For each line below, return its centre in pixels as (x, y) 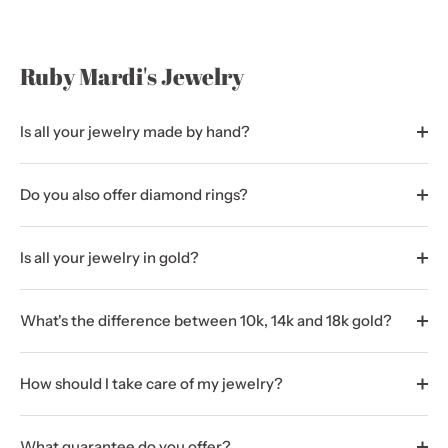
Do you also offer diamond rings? (134, 194)
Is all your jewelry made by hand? (135, 131)
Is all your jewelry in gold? (109, 257)
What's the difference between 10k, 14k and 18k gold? (206, 320)
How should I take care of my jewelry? (151, 383)
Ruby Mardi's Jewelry (132, 76)
